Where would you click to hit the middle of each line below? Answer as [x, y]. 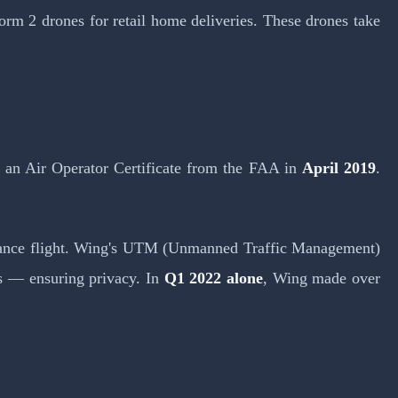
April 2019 [339, 167]
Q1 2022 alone [214, 278]
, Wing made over [322, 278]
